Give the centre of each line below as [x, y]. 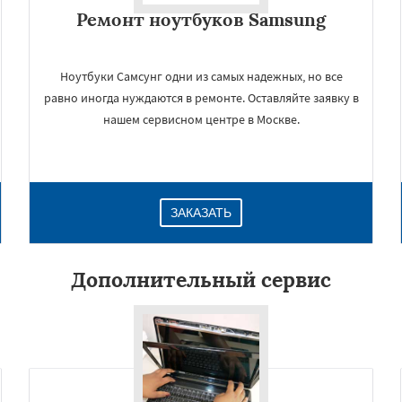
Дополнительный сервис [201, 280]
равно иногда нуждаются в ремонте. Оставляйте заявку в [201, 98]
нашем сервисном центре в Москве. [201, 119]
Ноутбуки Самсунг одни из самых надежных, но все [201, 76]
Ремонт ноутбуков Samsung [201, 19]
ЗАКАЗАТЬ [201, 213]
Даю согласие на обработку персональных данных [204, 390]
